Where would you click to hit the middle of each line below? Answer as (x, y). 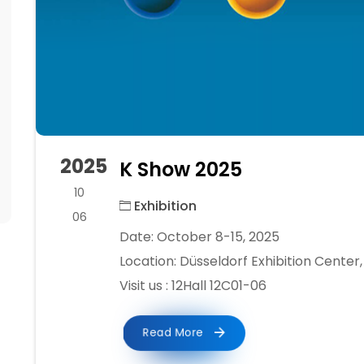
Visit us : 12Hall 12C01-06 (193, 286)
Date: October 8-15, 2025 (199, 237)
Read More (175, 332)
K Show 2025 (180, 170)
